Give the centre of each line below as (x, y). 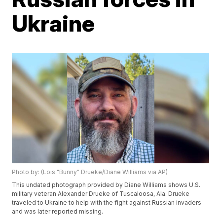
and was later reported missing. (58, 212)
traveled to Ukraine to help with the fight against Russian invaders (107, 203)
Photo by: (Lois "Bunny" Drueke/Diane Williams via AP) (90, 172)
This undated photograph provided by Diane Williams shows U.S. (106, 185)
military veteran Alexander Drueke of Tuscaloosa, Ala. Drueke (101, 194)
